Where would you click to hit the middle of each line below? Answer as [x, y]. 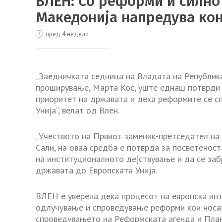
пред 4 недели [66, 34]
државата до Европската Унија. [96, 170]
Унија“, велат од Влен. [78, 111]
